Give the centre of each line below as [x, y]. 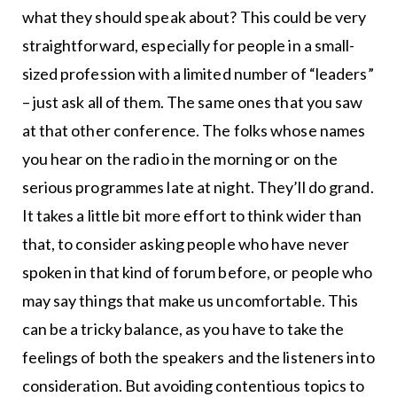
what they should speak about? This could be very [194, 17]
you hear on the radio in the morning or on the [180, 159]
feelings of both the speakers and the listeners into [198, 358]
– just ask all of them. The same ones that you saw [192, 102]
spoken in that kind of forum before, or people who [197, 272]
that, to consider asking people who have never [186, 244]
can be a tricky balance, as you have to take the [183, 329]
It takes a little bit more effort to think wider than [191, 216]
